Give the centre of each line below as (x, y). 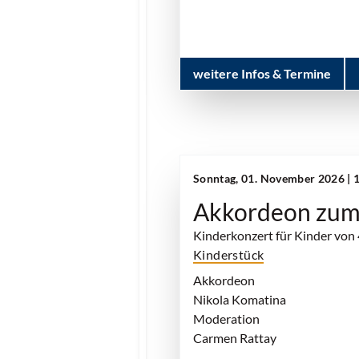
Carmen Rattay (235, 338)
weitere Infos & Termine (262, 73)
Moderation (226, 319)
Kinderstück (229, 254)
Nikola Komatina (240, 299)
